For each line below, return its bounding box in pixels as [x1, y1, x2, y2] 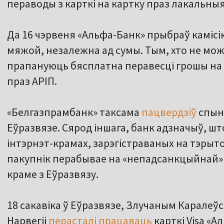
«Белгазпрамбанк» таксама [7, 105, 141, 119]
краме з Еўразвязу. [7, 167, 98, 181]
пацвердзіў [141, 105, 196, 119]
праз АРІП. [7, 74, 57, 88]
